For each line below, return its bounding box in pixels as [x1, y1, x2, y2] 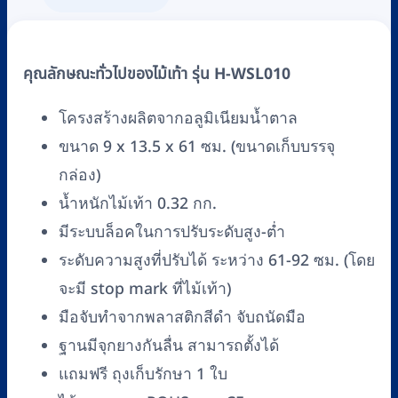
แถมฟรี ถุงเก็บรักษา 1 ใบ [59, 362, 227, 387]
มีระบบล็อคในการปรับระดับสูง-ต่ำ [59, 220, 285, 245]
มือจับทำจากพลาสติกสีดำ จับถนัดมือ [59, 306, 306, 330]
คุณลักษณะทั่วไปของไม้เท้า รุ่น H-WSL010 [23, 62, 291, 87]
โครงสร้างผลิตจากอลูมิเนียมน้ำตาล [59, 107, 298, 131]
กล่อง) [59, 163, 100, 188]
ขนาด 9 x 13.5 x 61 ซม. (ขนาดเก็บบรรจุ [59, 135, 335, 160]
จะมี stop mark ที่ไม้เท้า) [59, 277, 231, 302]
